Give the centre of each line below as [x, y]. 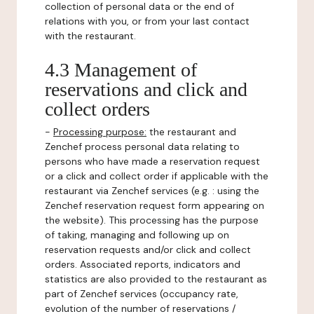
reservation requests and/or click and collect [148, 250]
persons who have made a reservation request [152, 161]
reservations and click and [146, 89]
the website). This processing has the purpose [152, 220]
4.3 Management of [121, 70]
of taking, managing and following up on [137, 235]
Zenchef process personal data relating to [142, 146]
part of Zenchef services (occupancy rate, [142, 294]
